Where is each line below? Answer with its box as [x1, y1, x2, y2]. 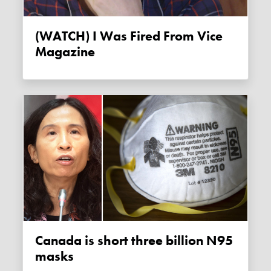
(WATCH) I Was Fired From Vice [35, 28, 53, 45]
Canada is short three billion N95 [35, 232, 44, 250]
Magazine [35, 44, 96, 61]
